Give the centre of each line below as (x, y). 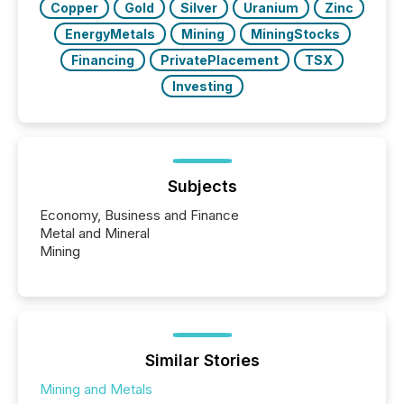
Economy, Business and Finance (139, 215)
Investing (202, 86)
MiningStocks (295, 33)
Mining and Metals (96, 389)
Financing (103, 60)
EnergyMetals (110, 33)
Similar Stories (202, 360)
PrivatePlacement (220, 60)
